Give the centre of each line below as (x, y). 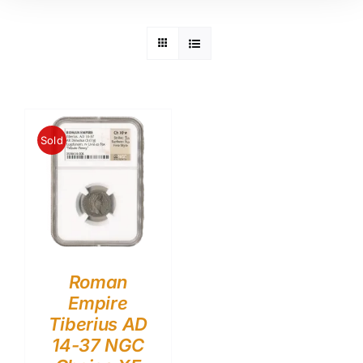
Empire (98, 303)
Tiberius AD (98, 324)
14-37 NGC (98, 345)
